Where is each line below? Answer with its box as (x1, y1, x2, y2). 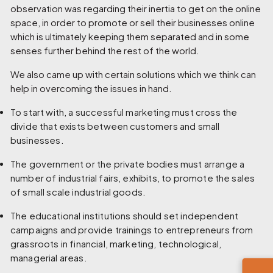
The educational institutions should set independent (10, 210, 239, 221)
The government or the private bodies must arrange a (10, 158, 245, 169)
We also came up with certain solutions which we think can (10, 68, 257, 80)
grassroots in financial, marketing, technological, (10, 238, 221, 249)
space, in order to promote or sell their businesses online (10, 16, 255, 28)
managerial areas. (10, 252, 87, 263)
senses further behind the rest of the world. (10, 44, 200, 56)
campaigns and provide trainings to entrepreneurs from (10, 224, 253, 235)
